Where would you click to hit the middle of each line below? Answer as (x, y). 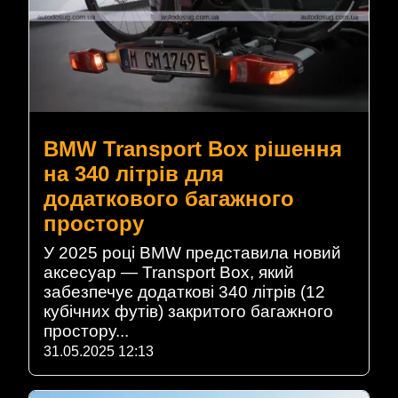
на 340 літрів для (134, 174)
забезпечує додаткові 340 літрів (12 (184, 292)
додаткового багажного (169, 199)
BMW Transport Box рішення (193, 149)
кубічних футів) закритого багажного (188, 312)
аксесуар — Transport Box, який (169, 273)
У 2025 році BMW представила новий (192, 253)
